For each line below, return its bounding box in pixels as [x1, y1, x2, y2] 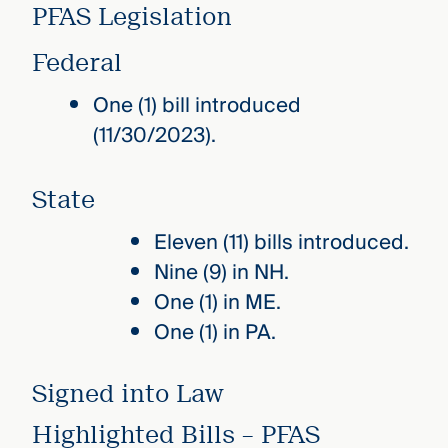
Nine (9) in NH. [153, 254, 289, 290]
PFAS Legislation [31, 2, 232, 32]
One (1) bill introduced [92, 88, 301, 124]
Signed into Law [31, 379, 223, 409]
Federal [31, 48, 122, 78]
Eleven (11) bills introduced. [153, 224, 409, 260]
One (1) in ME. [153, 284, 281, 320]
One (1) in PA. [153, 314, 276, 350]
